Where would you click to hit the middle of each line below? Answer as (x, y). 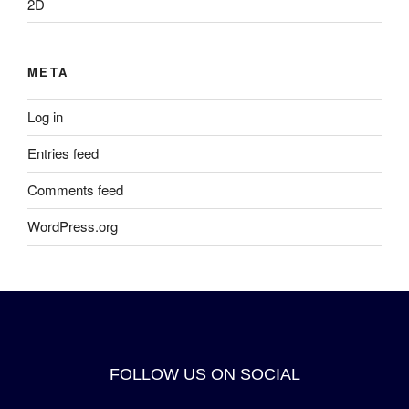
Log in (45, 117)
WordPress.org (73, 226)
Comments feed (75, 190)
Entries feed (63, 153)
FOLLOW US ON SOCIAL (204, 374)
